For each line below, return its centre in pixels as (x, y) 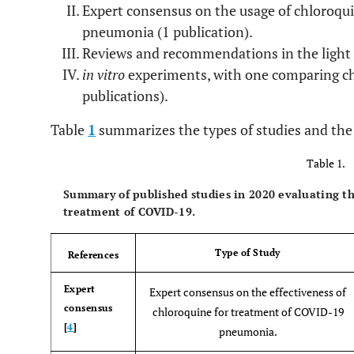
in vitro (104, 74)
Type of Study (248, 252)
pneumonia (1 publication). (168, 32)
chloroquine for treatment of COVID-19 (248, 312)
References (93, 255)
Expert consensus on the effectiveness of (248, 292)
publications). (125, 96)
